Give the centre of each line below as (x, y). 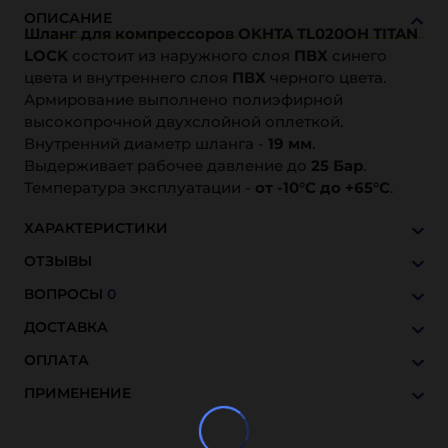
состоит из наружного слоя (181, 55)
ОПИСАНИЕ (68, 18)
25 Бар (337, 165)
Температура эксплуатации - (139, 187)
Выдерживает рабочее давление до (167, 165)
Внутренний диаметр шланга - (146, 143)
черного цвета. (326, 77)
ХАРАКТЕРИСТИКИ (96, 228)
